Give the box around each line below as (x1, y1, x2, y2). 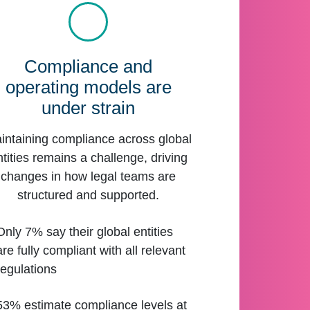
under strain (42, 98, 136, 118)
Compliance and (24, 57, 153, 77)
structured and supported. (17, 188, 160, 203)
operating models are (5, 77, 172, 98)
